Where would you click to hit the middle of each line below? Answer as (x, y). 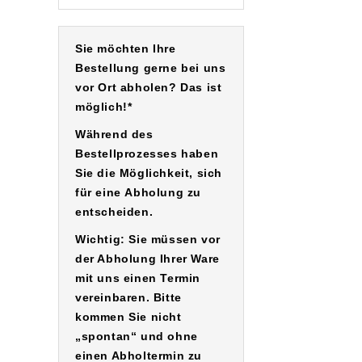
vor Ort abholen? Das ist (149, 88)
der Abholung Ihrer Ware (147, 259)
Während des (114, 135)
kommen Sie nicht (128, 317)
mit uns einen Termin (138, 278)
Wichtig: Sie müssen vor (148, 240)
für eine (100, 193)
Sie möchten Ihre (126, 49)
